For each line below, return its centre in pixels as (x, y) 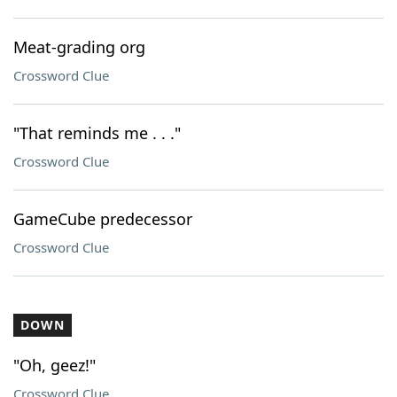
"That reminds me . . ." (97, 133)
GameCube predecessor (103, 219)
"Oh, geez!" (54, 365)
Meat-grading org (79, 47)
